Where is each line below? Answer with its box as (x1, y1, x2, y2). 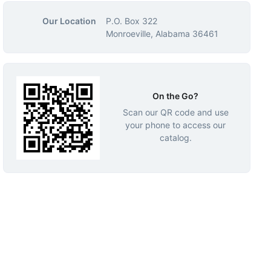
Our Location (42, 15, 96, 26)
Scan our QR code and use (122, 107, 229, 118)
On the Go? (152, 91, 199, 102)
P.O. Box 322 (105, 15, 157, 26)
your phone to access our (125, 120, 226, 131)
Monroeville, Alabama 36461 (105, 28, 218, 39)
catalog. (159, 132, 192, 143)
